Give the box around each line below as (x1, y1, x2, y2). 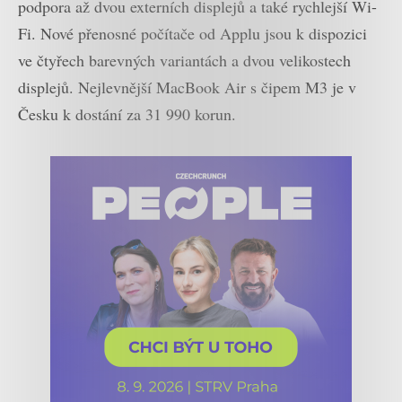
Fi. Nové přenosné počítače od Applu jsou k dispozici (18, 22, 367, 44)
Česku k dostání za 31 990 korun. (18, 102, 236, 125)
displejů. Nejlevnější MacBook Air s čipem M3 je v (18, 75, 356, 98)
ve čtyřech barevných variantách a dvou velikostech (18, 48, 351, 71)
